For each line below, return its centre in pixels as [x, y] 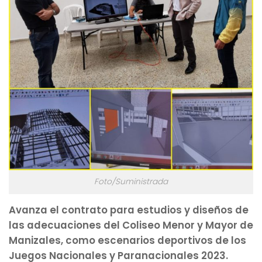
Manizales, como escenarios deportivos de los [127, 240]
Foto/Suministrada [131, 181]
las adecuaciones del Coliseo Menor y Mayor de [131, 225]
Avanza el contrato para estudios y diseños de [129, 210]
